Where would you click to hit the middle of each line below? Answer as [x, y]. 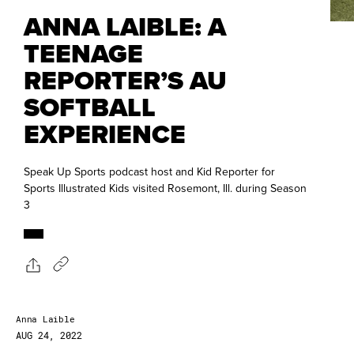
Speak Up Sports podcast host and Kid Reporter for [149, 172]
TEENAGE [83, 54]
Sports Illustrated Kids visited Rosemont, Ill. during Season [165, 188]
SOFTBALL [90, 107]
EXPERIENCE [105, 134]
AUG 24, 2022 [49, 335]
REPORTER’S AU [125, 81]
